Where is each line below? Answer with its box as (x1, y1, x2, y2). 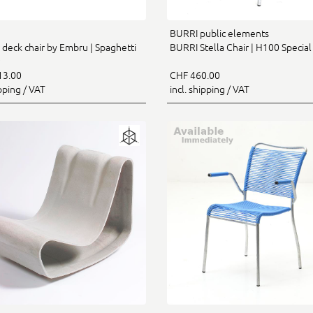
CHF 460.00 (170, 70, 220, 81)
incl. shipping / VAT (170, 84, 249, 95)
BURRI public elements (170, 28, 269, 39)
